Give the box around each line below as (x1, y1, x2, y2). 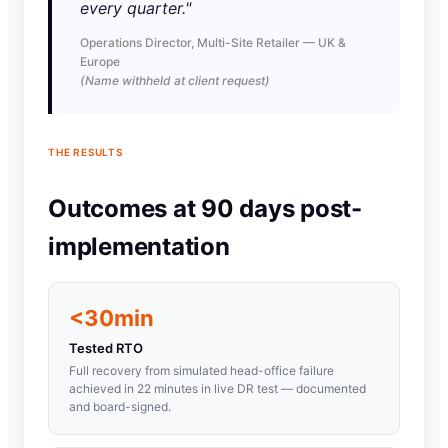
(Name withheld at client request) (80, 72, 270, 88)
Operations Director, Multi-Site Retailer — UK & (80, 34, 346, 50)
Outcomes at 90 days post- (48, 193, 362, 223)
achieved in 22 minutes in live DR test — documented (69, 380, 366, 396)
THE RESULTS (48, 145, 123, 158)
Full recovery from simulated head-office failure (69, 362, 334, 378)
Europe (80, 53, 120, 69)
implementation (48, 231, 230, 261)
